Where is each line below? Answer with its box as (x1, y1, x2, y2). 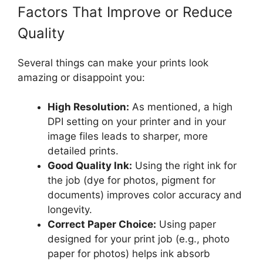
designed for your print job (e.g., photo (48, 233, 230, 245)
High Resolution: (48, 101, 129, 113)
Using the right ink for (132, 160, 237, 172)
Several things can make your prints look (18, 56, 208, 69)
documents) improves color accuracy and (48, 189, 242, 201)
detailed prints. (48, 145, 119, 157)
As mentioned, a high (129, 101, 232, 113)
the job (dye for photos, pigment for (48, 174, 215, 187)
